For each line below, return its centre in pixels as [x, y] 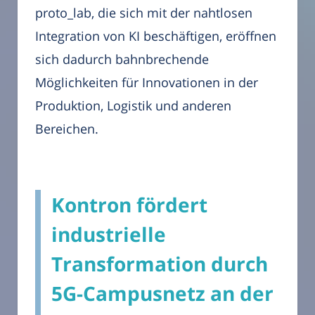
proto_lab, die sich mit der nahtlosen [144, 13]
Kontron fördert [129, 205]
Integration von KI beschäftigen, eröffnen [156, 36]
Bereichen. [67, 129]
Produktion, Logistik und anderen [133, 106]
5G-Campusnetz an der [162, 294]
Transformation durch [160, 264]
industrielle [109, 234]
